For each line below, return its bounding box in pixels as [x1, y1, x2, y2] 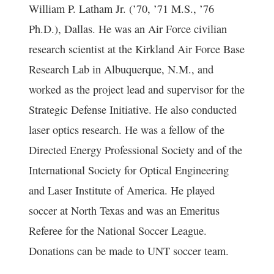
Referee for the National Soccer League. [29, 223, 207, 238]
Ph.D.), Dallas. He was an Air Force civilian [29, 21, 228, 36]
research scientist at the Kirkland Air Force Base [29, 42, 245, 56]
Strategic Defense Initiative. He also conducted [29, 102, 237, 117]
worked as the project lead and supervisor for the [29, 82, 245, 97]
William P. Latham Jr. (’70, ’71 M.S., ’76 [29, 1, 215, 16]
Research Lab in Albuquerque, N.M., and [29, 62, 214, 76]
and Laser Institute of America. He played [29, 183, 215, 198]
